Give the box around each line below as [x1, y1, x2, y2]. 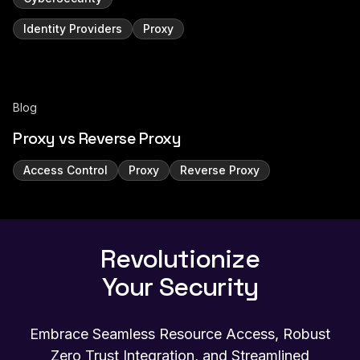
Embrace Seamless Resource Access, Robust [30, 325, 330, 342]
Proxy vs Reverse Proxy [13, 128, 181, 149]
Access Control [23, 163, 108, 177]
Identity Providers [23, 22, 122, 35]
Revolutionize [100, 243, 260, 275]
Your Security [101, 271, 259, 303]
